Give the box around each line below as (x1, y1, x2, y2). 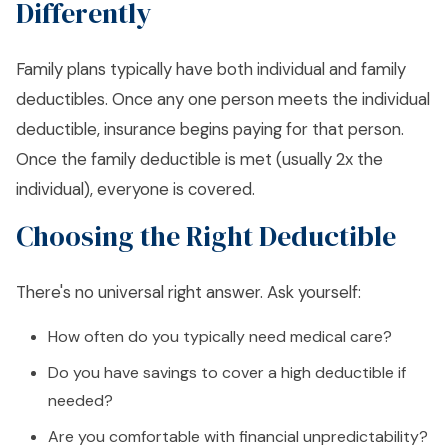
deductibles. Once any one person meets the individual (16, 88, 430, 110)
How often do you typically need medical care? (48, 326, 392, 347)
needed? (48, 390, 113, 411)
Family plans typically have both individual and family (16, 58, 406, 80)
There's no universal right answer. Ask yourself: (16, 281, 361, 303)
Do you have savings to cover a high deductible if (48, 362, 406, 383)
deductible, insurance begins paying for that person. (16, 118, 404, 140)
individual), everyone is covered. (16, 178, 255, 200)
